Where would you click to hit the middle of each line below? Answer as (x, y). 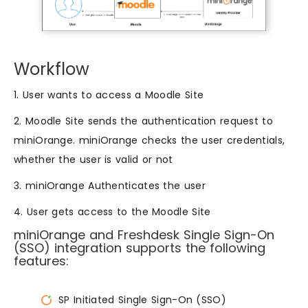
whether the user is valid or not (93, 160)
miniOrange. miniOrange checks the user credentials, (150, 141)
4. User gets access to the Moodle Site (112, 212)
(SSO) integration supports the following (140, 248)
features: (41, 261)
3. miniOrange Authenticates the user (110, 186)
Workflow (52, 69)
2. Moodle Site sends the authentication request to (143, 121)
